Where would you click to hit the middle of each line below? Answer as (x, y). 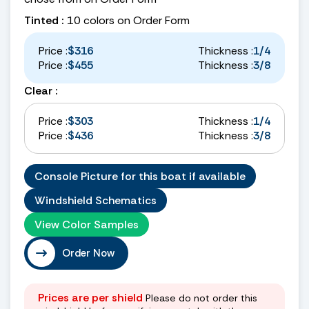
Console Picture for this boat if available (140, 176)
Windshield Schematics (96, 200)
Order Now (88, 253)
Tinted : (44, 20)
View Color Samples (87, 224)
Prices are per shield (90, 297)
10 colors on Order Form (127, 20)
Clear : (41, 90)
